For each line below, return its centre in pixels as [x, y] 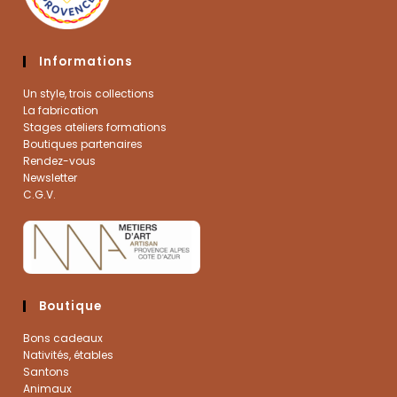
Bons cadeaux [63, 338]
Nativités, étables [69, 354]
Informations [86, 61]
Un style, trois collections [89, 93]
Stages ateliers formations [95, 127]
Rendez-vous [60, 160]
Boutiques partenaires [83, 144]
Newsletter [51, 177]
